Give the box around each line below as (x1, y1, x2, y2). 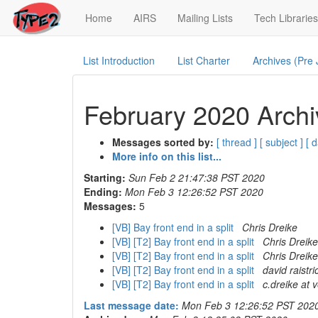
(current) (111, 10, 150, 24)
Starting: (84, 170, 126, 185)
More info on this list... (112, 149, 221, 163)
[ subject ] (260, 135, 303, 149)
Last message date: (84, 298, 179, 312)
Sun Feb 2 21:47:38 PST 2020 (128, 170, 265, 185)
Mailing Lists (177, 11, 233, 25)
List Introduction (83, 53, 155, 67)
